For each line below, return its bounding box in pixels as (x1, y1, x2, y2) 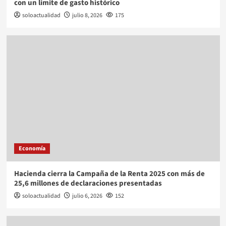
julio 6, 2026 (72, 191, 102, 200)
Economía (18, 144, 45, 153)
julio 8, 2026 (72, 11, 102, 20)
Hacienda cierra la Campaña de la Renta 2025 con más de (14, 168, 205, 179)
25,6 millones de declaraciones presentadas (14, 178, 162, 189)
